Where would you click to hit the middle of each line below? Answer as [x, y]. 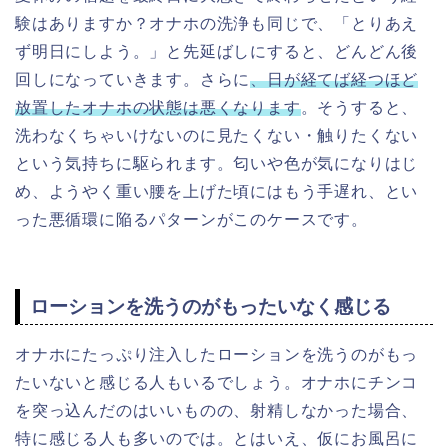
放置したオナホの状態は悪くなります [158, 108]
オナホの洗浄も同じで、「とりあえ [284, 24]
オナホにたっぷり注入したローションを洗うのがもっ [217, 354]
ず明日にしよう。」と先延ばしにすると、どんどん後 [217, 52]
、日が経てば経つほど [334, 80]
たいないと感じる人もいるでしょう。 [158, 382]
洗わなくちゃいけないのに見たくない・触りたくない [217, 136]
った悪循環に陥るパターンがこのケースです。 [191, 220]
